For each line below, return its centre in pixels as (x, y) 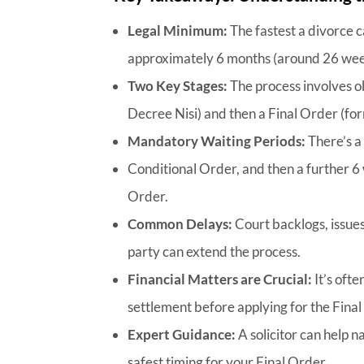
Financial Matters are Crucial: (220, 279)
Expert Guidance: (182, 334)
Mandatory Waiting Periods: (217, 141)
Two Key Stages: (178, 85)
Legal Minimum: (178, 30)
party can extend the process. (214, 251)
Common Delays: (180, 223)
